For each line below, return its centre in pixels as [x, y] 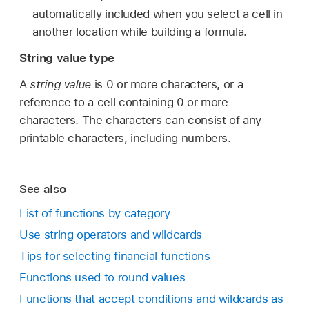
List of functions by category [95, 213]
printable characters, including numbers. [125, 138]
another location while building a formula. [139, 31]
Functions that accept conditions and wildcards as [151, 299]
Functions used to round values [102, 277]
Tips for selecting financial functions [115, 256]
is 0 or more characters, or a [167, 84]
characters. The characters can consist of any [140, 120]
